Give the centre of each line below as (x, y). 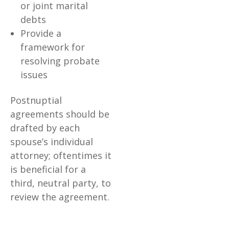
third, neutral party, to (61, 183)
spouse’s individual (52, 142)
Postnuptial (36, 100)
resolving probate (60, 61)
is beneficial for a (48, 169)
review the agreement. (60, 197)
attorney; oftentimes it (61, 156)
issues (34, 75)
